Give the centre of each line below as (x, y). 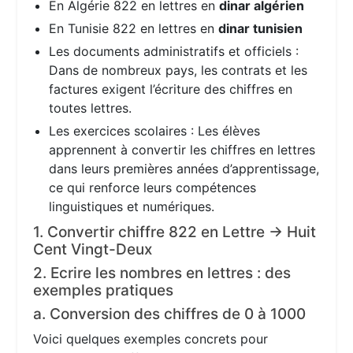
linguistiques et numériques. (132, 207)
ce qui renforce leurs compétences (153, 188)
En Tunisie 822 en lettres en (134, 29)
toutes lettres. (91, 108)
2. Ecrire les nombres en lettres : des (162, 273)
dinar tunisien (261, 29)
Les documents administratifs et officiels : (174, 52)
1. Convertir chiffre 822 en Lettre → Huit (175, 232)
